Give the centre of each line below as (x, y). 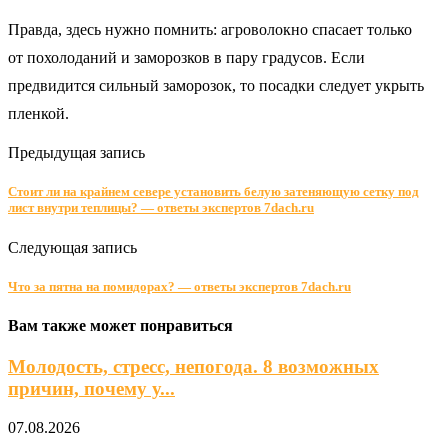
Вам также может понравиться (120, 325)
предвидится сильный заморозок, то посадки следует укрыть (216, 86)
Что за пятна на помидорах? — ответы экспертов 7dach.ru (179, 286)
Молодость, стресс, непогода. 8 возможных (193, 367)
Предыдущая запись (76, 153)
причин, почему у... (91, 389)
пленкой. (38, 114)
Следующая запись (72, 247)
